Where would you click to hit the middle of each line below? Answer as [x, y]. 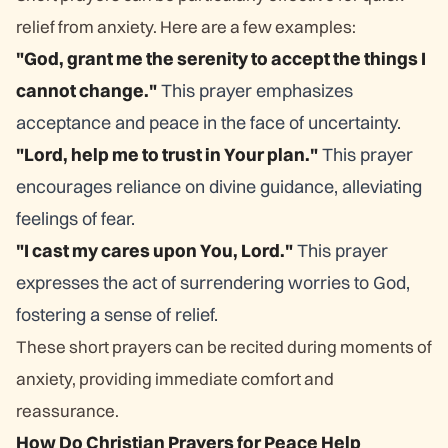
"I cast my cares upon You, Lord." [154, 250]
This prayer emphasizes [255, 90]
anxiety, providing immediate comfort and [175, 378]
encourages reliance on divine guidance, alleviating [219, 186]
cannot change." [86, 90]
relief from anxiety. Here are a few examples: [186, 26]
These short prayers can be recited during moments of [224, 346]
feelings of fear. [75, 218]
